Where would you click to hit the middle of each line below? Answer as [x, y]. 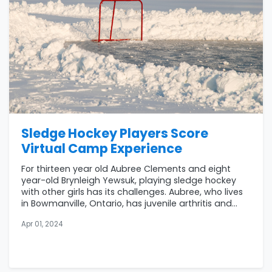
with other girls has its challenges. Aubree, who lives [132, 192]
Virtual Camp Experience [102, 148]
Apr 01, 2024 [42, 224]
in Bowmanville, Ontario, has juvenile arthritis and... [129, 203]
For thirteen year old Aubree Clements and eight [126, 168]
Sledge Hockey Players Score [115, 133]
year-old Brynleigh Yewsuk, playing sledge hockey [129, 180]
